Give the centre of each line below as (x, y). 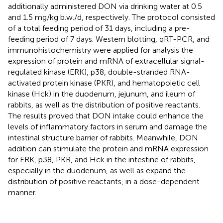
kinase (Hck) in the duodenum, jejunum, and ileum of (102, 94)
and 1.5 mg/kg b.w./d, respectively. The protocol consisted (111, 17)
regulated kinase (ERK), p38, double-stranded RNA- (99, 72)
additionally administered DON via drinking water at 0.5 (105, 6)
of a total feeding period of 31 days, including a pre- (99, 28)
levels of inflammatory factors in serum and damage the (108, 126)
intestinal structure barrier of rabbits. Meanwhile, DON (103, 137)
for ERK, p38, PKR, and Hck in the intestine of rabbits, (102, 159)
